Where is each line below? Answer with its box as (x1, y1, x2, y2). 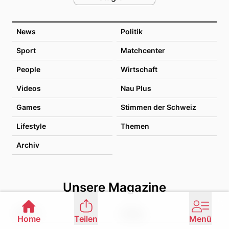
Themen (121, 121, 149, 130)
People (16, 64, 40, 74)
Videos (16, 83, 41, 93)
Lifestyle (16, 121, 46, 130)
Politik (121, 27, 143, 36)
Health (16, 208, 39, 217)
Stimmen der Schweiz (121, 102, 196, 111)
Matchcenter (121, 45, 165, 55)
